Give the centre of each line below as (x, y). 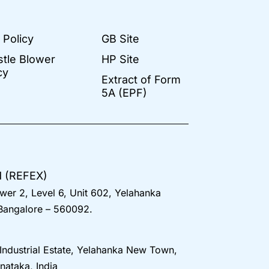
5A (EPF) (124, 92)
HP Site (120, 59)
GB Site (120, 38)
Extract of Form (141, 79)
